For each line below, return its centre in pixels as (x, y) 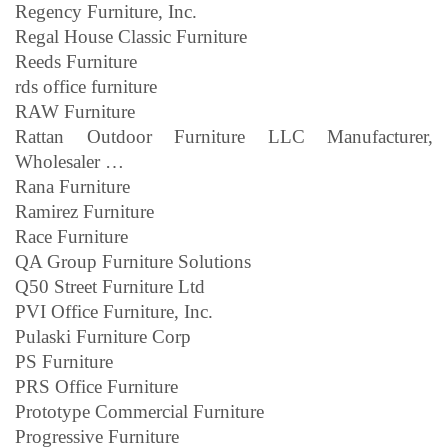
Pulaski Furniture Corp (103, 336)
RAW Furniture (75, 111)
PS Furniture (64, 361)
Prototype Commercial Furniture (139, 411)
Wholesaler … (69, 161)
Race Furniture (71, 236)
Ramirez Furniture (84, 211)
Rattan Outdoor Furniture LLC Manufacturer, (224, 136)
